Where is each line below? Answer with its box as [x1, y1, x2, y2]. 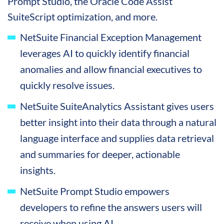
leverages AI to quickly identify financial [20, 46, 189, 59]
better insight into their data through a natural [20, 115, 216, 128]
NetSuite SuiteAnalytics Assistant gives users [20, 99, 214, 112]
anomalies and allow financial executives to [20, 62, 202, 75]
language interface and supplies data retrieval [20, 131, 214, 144]
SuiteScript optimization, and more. [7, 10, 159, 22]
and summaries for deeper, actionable [20, 147, 180, 160]
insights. [20, 163, 55, 176]
